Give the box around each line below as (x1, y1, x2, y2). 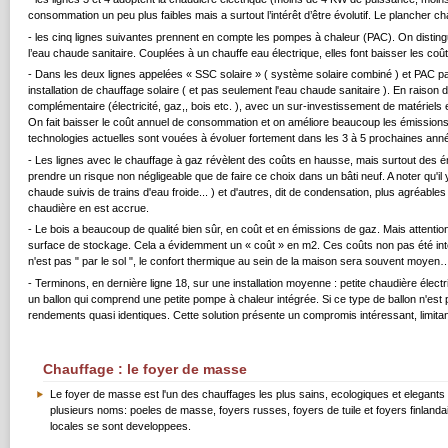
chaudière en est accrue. (28, 201, 149, 214)
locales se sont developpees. (50, 420, 191, 433)
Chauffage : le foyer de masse (43, 361, 247, 378)
